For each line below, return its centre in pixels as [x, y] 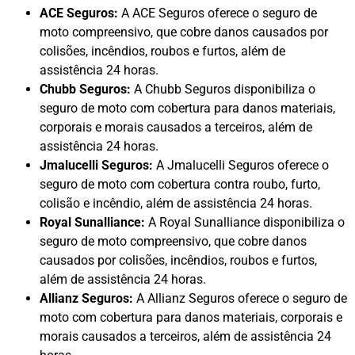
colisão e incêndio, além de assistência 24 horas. [176, 204]
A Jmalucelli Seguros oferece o [241, 166]
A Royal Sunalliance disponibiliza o [245, 223]
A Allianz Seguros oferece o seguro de [240, 299]
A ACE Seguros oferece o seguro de [218, 13]
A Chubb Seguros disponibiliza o [223, 90]
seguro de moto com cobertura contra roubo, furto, [180, 185]
